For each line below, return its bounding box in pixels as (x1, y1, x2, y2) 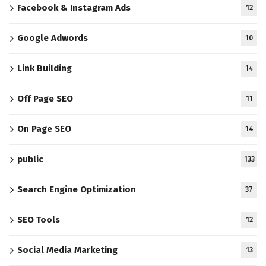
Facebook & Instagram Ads (17, 2, 131, 14)
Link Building (17, 63, 72, 74)
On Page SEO (17, 123, 71, 135)
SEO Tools (17, 214, 60, 226)
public (17, 154, 43, 165)
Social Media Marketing (17, 245, 118, 256)
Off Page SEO (17, 93, 73, 104)
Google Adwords (17, 33, 88, 44)
